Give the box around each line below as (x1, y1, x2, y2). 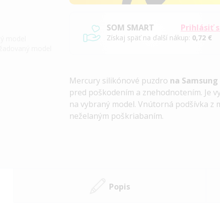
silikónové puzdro (100, 75, 170, 86)
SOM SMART (107, 22, 155, 33)
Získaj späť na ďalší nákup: (107, 33, 192, 43)
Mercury (69, 75, 101, 86)
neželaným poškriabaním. (69, 110, 164, 122)
